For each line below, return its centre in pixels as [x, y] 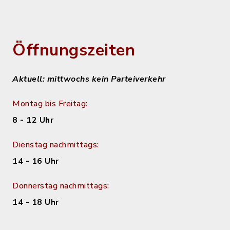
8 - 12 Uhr [33, 120]
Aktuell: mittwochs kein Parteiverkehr [89, 79]
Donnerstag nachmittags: [61, 186]
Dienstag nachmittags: [56, 145]
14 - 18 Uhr [36, 203]
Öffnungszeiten [74, 50]
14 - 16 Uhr [36, 161]
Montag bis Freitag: [50, 104]
